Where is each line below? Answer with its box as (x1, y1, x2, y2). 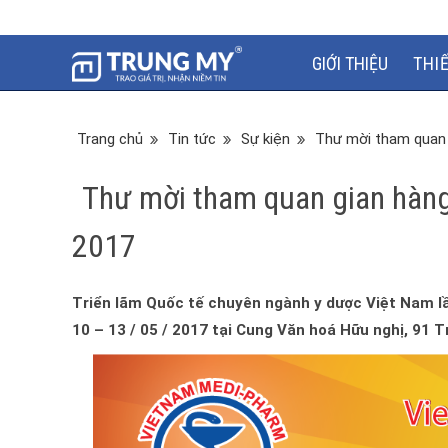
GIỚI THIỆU (311, 52, 388, 74)
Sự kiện (241, 130, 290, 148)
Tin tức (168, 130, 216, 148)
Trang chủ (77, 130, 143, 148)
